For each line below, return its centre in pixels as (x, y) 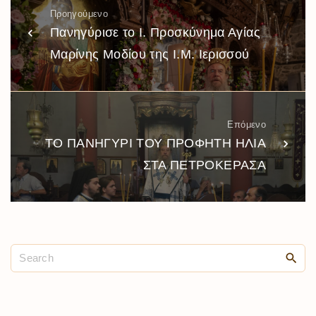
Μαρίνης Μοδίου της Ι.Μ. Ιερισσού (150, 55)
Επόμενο (247, 125)
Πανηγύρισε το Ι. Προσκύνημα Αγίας (155, 33)
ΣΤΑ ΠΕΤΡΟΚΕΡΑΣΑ (204, 165)
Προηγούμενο (79, 14)
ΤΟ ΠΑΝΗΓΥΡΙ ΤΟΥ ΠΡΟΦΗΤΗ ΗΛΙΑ (155, 144)
